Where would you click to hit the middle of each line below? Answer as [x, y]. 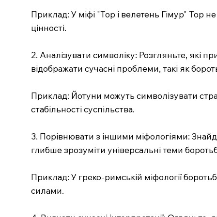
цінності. [49, 28]
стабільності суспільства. [83, 109]
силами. [47, 191]
